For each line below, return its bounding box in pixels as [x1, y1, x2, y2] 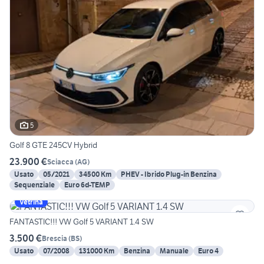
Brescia [42, 233, 67, 243]
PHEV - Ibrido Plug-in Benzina [121, 170, 217, 179]
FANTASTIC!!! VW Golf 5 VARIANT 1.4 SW [9, 216, 154, 227]
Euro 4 [198, 246, 219, 256]
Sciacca [47, 157, 74, 166]
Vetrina [19, 197, 43, 207]
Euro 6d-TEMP [64, 180, 110, 190]
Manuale [160, 246, 189, 256]
